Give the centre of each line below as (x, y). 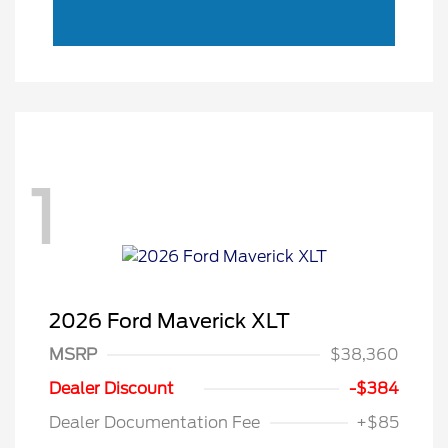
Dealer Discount (111, 389)
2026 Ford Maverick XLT (169, 321)
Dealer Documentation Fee (154, 423)
